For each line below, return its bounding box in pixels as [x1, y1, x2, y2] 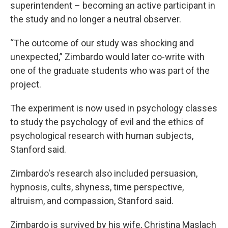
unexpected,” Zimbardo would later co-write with [10, 51, 205, 62]
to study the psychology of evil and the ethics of [10, 117, 204, 127]
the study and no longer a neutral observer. [10, 14, 181, 24]
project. [10, 79, 41, 90]
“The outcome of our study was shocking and [10, 38, 194, 48]
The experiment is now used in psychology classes [10, 103, 217, 113]
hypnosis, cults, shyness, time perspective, [10, 182, 184, 192]
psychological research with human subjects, [10, 130, 193, 141]
